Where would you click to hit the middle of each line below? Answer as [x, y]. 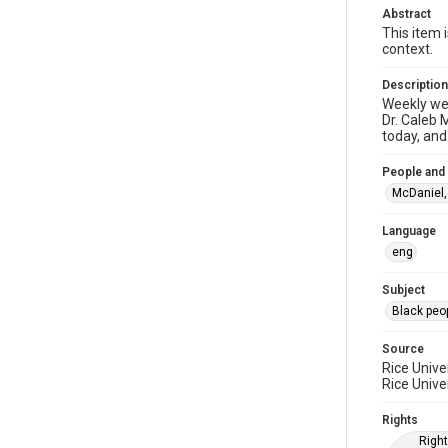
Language [409, 231]
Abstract [406, 14]
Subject [403, 290]
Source [403, 349]
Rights [400, 420]
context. [407, 49]
